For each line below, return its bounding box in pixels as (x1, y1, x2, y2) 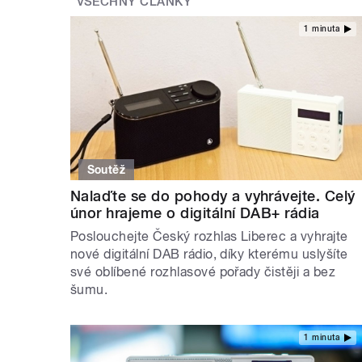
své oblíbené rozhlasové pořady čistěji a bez (70, 263, 336, 280)
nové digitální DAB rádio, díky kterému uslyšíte (70, 246, 348, 262)
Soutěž (86, 162, 126, 176)
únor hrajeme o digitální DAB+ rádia (70, 204, 320, 221)
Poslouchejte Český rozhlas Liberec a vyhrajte (70, 228, 348, 244)
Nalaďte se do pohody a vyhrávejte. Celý (70, 187, 356, 204)
